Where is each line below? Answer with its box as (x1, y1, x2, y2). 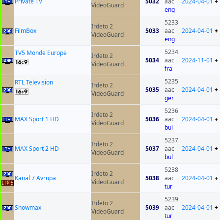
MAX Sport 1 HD (15, 115, 59, 124)
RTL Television (15, 78, 53, 87)
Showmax (15, 203, 41, 212)
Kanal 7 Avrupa (15, 174, 56, 183)
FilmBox (15, 27, 36, 35)
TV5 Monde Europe (15, 49, 67, 57)
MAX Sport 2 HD (15, 144, 59, 153)
